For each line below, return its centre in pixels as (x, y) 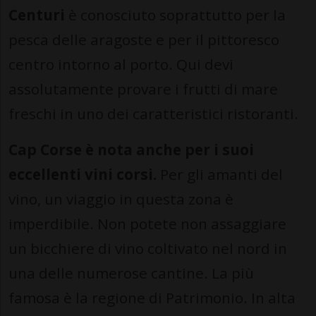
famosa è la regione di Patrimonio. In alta (152, 298)
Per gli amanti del (220, 175)
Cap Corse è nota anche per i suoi (131, 150)
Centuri (37, 15)
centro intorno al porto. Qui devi (121, 65)
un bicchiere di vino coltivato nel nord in (148, 249)
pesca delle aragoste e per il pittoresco (144, 40)
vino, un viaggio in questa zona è (121, 199)
